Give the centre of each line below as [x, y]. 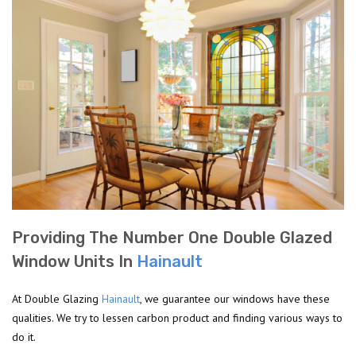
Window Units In [74, 262]
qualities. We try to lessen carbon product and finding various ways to [177, 318]
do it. [24, 337]
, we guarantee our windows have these [235, 299]
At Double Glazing [57, 299]
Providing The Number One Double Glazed [172, 238]
